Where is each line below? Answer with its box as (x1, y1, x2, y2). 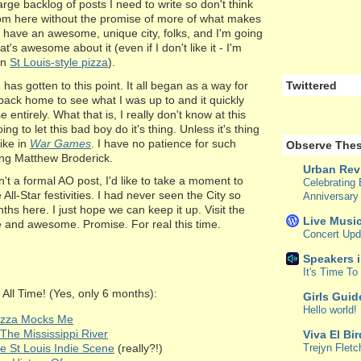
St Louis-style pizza (10, 56, 108, 69)
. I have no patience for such (91, 136, 236, 150)
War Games (30, 136, 91, 150)
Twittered (286, 79, 337, 93)
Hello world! (303, 303, 357, 316)
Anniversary (303, 189, 359, 202)
